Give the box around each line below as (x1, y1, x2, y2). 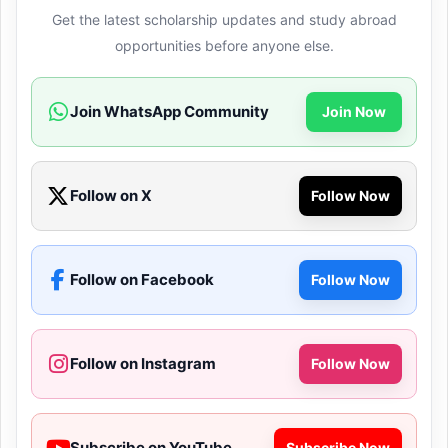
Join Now (322, 103, 386, 121)
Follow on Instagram (70, 354, 216, 374)
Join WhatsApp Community (70, 102, 269, 122)
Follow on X (70, 186, 152, 206)
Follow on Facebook (70, 270, 214, 290)
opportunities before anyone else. (114, 37, 334, 55)
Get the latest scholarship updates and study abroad (51, 11, 397, 29)
